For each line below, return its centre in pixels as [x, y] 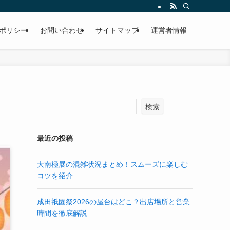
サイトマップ [117, 30]
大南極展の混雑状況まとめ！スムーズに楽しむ [112, 164]
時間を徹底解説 [62, 213]
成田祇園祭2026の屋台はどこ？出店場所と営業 [113, 202]
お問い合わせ [62, 30]
